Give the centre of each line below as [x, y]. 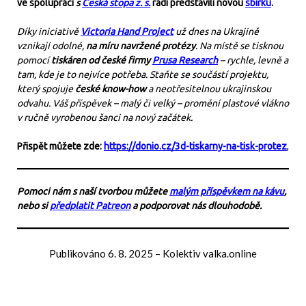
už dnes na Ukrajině [216, 31]
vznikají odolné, [52, 46]
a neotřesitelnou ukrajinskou [209, 89]
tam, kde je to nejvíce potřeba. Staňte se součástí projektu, [143, 74]
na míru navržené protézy [141, 46]
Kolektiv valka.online [210, 253]
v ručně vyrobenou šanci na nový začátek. [105, 117]
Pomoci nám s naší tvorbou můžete [93, 191]
